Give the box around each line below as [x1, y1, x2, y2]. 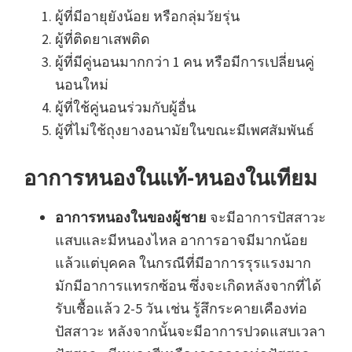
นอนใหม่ [55, 75, 108, 94]
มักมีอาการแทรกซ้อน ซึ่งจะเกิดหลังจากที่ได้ [55, 277, 321, 295]
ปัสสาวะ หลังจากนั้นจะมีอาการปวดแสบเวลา [55, 322, 325, 341]
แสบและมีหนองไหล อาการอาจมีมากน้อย [55, 231, 308, 250]
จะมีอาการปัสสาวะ [207, 208, 326, 227]
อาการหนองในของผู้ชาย [55, 208, 207, 227]
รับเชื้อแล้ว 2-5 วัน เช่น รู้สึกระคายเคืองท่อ [55, 299, 307, 318]
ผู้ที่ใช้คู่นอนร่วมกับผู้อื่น [55, 98, 196, 117]
